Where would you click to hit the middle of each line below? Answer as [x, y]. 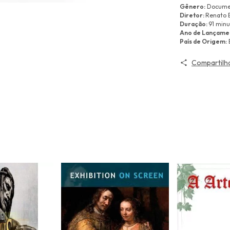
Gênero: [193, 6]
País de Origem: [203, 41]
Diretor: [193, 15]
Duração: [194, 24]
